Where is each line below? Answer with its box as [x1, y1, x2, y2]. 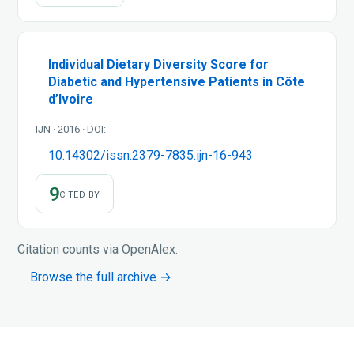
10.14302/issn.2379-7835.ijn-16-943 [48, 147, 253, 163]
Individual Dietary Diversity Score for [48, 56, 269, 72]
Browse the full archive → [30, 269, 171, 284]
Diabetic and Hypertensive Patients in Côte [48, 73, 305, 89]
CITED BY [59, 189, 100, 200]
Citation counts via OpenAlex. [17, 241, 178, 257]
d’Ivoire [48, 91, 93, 107]
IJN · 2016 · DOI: [36, 122, 106, 135]
